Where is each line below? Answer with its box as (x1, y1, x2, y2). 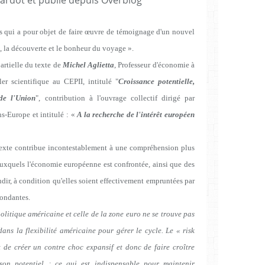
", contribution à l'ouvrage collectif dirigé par (35, 93, 195, 102)
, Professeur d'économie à (114, 60, 195, 69)
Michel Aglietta (62, 60, 115, 69)
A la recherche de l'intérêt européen (77, 109, 195, 119)
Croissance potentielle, (118, 76, 195, 86)
